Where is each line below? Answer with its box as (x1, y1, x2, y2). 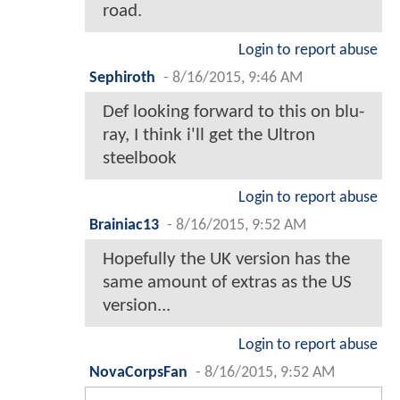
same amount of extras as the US (103, 272, 352, 292)
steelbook (103, 148, 177, 168)
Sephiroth (89, 70, 155, 86)
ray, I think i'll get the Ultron (103, 125, 315, 145)
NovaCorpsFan (89, 364, 187, 380)
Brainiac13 (89, 217, 159, 233)
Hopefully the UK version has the (103, 249, 350, 269)
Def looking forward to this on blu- (103, 102, 364, 121)
